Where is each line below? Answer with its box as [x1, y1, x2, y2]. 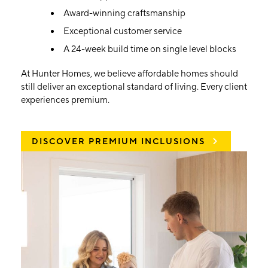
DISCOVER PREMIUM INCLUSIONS [32, 136, 205, 147]
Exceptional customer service [63, 26, 182, 37]
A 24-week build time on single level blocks [63, 44, 236, 55]
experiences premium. [21, 95, 111, 106]
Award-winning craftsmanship [63, 8, 185, 19]
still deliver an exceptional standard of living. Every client [21, 81, 247, 93]
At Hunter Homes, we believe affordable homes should [21, 68, 238, 80]
